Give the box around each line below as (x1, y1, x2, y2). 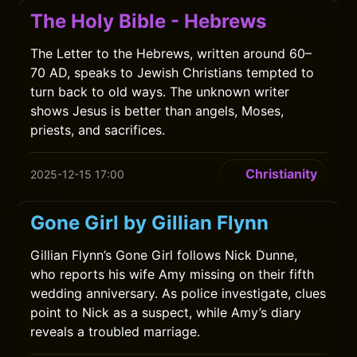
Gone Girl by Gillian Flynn (30, 211, 269, 234)
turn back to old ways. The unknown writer (30, 84, 290, 100)
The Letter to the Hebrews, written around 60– (30, 45, 312, 61)
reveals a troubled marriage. (30, 324, 201, 339)
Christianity (245, 166, 317, 182)
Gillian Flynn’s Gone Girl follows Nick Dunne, (30, 247, 298, 263)
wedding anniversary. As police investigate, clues (30, 285, 327, 301)
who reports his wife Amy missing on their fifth (30, 266, 315, 282)
